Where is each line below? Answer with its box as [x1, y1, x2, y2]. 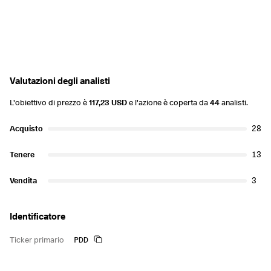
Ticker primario [10, 235, 64, 244]
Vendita [10, 175, 37, 185]
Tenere [10, 149, 34, 159]
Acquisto [10, 123, 43, 133]
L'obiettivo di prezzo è [10, 97, 89, 107]
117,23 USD [89, 97, 127, 107]
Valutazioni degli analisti [10, 76, 110, 87]
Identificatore [10, 211, 65, 222]
